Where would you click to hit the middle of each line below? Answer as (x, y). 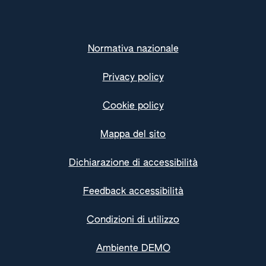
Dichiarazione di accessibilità (133, 163)
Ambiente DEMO (133, 249)
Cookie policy (133, 106)
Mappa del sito (133, 135)
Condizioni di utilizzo (133, 220)
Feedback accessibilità (133, 192)
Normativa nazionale (133, 49)
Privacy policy (133, 78)
